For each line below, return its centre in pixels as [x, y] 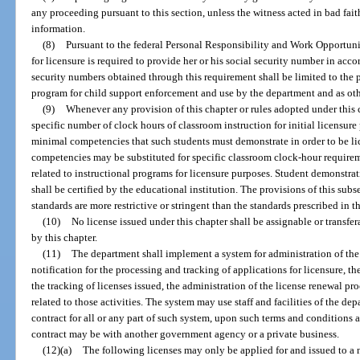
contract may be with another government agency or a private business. [186, 333]
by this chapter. [65, 237]
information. [59, 28]
